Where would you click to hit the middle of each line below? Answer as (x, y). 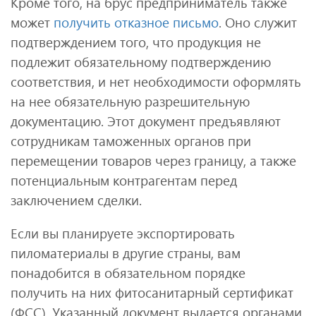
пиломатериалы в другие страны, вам (126, 253)
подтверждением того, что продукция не (136, 42)
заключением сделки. (76, 200)
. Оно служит (258, 22)
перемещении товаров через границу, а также (153, 160)
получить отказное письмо (136, 22)
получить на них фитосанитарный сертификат (152, 292)
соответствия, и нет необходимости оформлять (156, 81)
